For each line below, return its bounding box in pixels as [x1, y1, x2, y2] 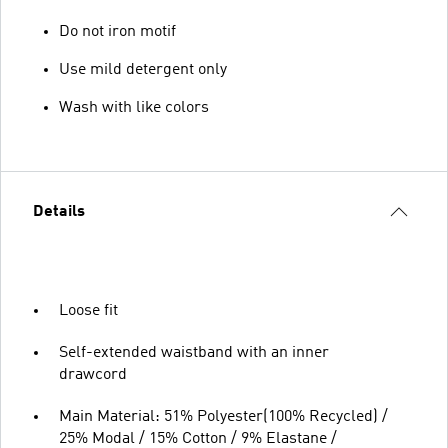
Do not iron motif [59, 23, 176, 40]
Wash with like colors [59, 99, 209, 116]
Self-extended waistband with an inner [59, 344, 329, 361]
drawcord [59, 366, 127, 383]
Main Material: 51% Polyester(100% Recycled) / [59, 408, 388, 425]
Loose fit [59, 302, 118, 319]
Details [33, 203, 85, 220]
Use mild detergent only [59, 61, 227, 78]
